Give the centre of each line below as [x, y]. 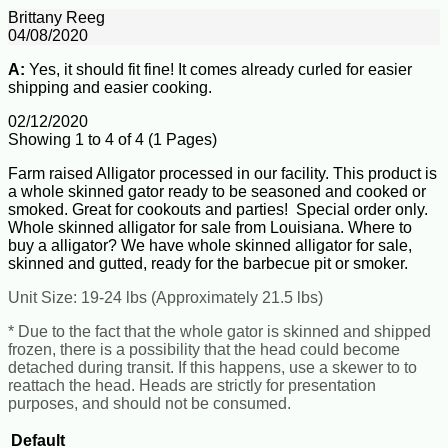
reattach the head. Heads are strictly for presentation [192, 385]
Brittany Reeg [56, 17]
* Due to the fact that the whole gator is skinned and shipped [219, 331]
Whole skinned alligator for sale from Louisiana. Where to [210, 227]
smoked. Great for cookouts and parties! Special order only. [218, 209]
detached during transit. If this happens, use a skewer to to [212, 367]
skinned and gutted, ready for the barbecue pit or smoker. [208, 263]
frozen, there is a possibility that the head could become [204, 349]
